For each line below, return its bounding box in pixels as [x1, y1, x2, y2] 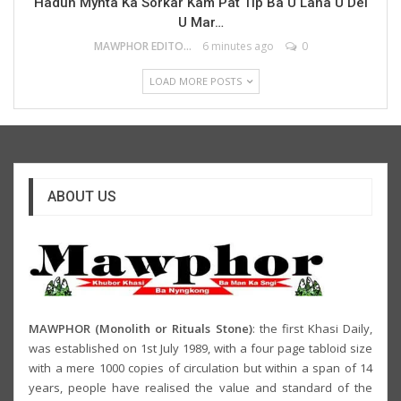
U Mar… [177, 13, 224, 30]
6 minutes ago [201, 38, 274, 54]
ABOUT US [47, 187, 116, 205]
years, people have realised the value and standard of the [29, 379, 372, 396]
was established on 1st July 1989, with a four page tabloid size [29, 339, 372, 356]
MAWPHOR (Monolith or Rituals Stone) [29, 320, 252, 337]
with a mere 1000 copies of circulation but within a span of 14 [29, 359, 372, 376]
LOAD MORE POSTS [149, 73, 244, 88]
